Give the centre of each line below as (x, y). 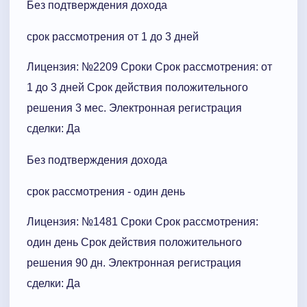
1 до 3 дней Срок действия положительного (137, 87)
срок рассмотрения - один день (106, 191)
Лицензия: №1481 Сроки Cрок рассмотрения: (143, 221)
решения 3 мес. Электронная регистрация (134, 108)
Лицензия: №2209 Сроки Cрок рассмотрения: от (149, 66)
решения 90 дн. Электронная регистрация (134, 262)
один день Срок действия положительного (134, 242)
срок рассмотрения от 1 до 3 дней (113, 36)
